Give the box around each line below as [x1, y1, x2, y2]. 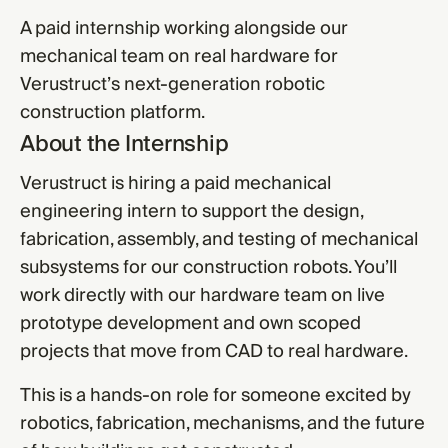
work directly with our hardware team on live [20, 280, 385, 311]
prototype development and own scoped [20, 308, 361, 339]
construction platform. [20, 97, 205, 128]
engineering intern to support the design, [20, 196, 363, 227]
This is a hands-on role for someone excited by [20, 380, 411, 411]
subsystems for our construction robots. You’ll [20, 252, 397, 283]
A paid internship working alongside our [20, 13, 348, 44]
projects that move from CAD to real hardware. [20, 336, 408, 367]
